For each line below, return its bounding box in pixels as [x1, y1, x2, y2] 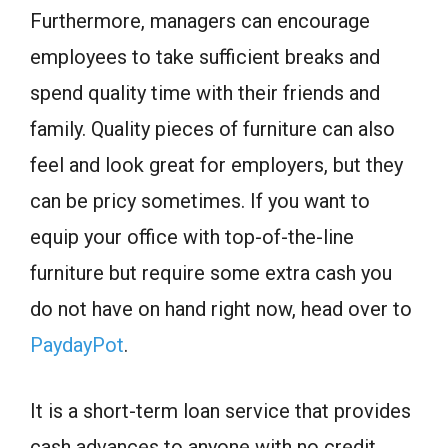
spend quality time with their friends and [30, 80, 380, 105]
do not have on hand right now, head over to [30, 296, 412, 321]
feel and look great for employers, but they [30, 152, 403, 177]
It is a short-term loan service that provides [30, 398, 411, 423]
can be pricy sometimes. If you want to [30, 188, 370, 213]
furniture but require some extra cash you [30, 260, 392, 285]
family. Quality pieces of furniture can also [30, 116, 395, 141]
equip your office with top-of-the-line [30, 224, 354, 249]
